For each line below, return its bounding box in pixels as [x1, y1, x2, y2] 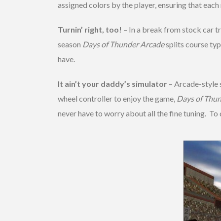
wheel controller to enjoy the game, [58, 93, 177, 103]
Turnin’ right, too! [58, 24, 122, 34]
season [58, 39, 82, 49]
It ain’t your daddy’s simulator [58, 78, 167, 88]
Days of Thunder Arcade [82, 39, 164, 49]
